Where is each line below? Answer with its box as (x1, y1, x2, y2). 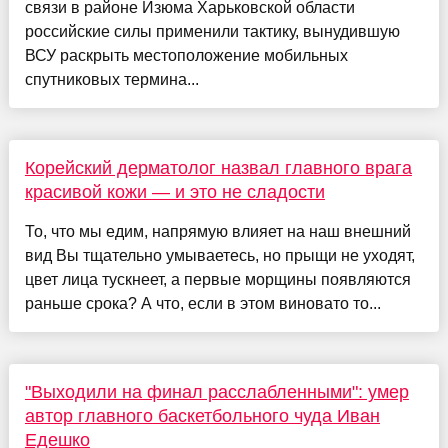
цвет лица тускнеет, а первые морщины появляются (24, 270, 411, 288)
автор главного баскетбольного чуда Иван (24, 405, 380, 426)
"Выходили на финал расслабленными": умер (24, 381, 409, 402)
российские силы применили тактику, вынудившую (24, 22, 400, 40)
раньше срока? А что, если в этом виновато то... (24, 294, 381, 312)
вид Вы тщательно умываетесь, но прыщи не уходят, (24, 246, 415, 264)
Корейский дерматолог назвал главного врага (24, 157, 412, 178)
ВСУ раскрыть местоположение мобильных (24, 46, 348, 64)
